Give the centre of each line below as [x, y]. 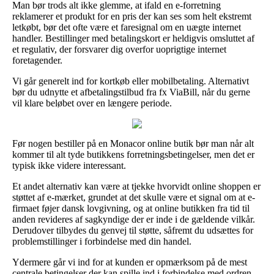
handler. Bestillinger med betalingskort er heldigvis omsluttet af [133, 38]
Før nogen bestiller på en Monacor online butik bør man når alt [133, 143]
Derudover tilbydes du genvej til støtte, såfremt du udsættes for [133, 230]
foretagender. [37, 60]
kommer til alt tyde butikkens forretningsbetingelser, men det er [133, 154]
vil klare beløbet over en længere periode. [92, 103]
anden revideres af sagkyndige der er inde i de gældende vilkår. [134, 219]
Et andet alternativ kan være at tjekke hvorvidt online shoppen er [136, 186]
